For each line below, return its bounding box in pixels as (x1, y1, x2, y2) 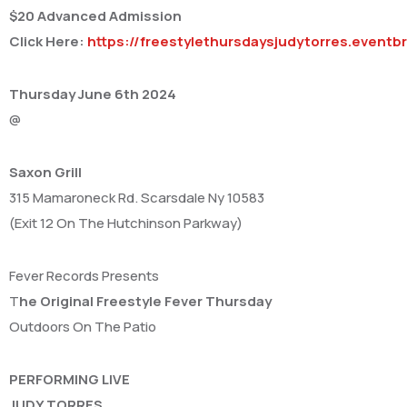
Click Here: (9, 31, 87, 51)
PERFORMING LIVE (9, 369, 130, 389)
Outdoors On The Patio (9, 316, 156, 336)
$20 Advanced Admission (9, 5, 182, 25)
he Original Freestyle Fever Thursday (19, 291, 272, 311)
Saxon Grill (9, 162, 82, 182)
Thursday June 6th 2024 (9, 84, 176, 104)
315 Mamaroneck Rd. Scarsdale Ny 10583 (9, 187, 264, 207)
